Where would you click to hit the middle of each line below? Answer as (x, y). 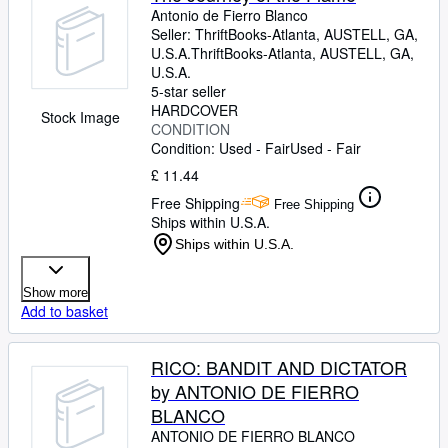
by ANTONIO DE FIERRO (255, 391)
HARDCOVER (194, 110)
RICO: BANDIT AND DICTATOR (279, 367)
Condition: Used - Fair (220, 148)
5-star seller (188, 91)
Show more (55, 292)
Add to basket (64, 311)
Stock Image (80, 117)
